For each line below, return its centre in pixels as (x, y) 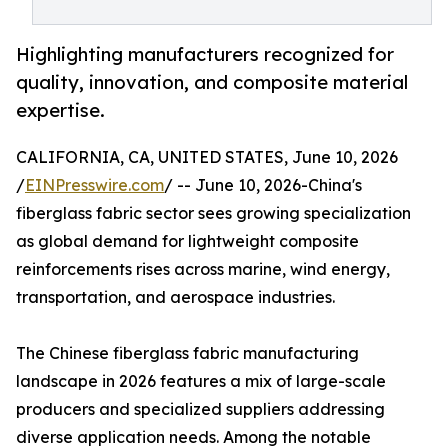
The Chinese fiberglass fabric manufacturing (187, 353)
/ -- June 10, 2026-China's (263, 185)
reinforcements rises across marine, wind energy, (203, 269)
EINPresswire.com (94, 185)
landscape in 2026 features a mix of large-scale (201, 381)
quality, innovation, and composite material (212, 82)
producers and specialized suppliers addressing (200, 409)
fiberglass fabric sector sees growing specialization (213, 213)
